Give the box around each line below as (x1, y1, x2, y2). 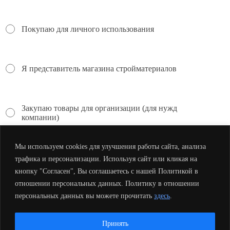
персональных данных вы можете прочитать (15, 191, 154, 200)
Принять (102, 219, 128, 227)
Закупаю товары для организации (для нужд (21, 103, 177, 112)
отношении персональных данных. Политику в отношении (15, 179, 199, 187)
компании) (21, 112, 59, 122)
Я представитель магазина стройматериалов (21, 64, 177, 73)
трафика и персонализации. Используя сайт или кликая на (15, 155, 197, 163)
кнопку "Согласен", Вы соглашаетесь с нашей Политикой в (15, 167, 198, 175)
